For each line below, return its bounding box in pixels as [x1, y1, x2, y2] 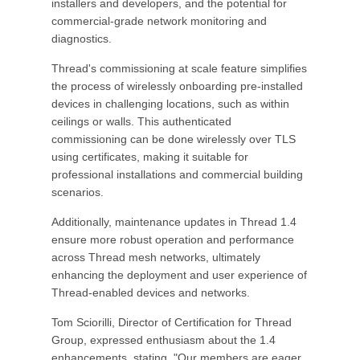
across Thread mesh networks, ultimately [51, 251, 260, 264]
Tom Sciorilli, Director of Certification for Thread [51, 316, 292, 329]
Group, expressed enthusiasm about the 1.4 [51, 333, 276, 346]
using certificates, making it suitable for [51, 150, 248, 163]
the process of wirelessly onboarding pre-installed [51, 80, 303, 92]
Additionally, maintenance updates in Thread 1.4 [51, 215, 297, 228]
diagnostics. [51, 32, 112, 45]
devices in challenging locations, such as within [51, 97, 289, 110]
